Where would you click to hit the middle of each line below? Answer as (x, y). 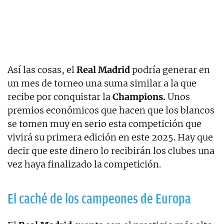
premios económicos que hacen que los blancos (111, 110)
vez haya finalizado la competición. (84, 164)
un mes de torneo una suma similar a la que (102, 83)
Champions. (139, 96)
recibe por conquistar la (60, 96)
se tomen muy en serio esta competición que (104, 123)
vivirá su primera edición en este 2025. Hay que (110, 137)
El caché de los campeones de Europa (99, 198)
